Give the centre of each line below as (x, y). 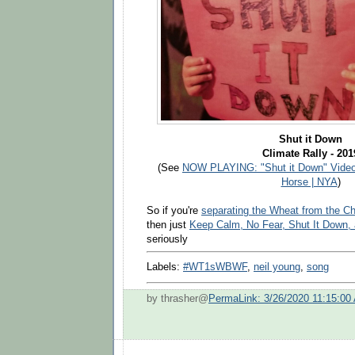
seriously (167, 239)
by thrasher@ (177, 299)
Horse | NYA (309, 182)
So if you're (174, 210)
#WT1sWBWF (215, 267)
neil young (277, 267)
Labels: (165, 267)
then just (168, 225)
